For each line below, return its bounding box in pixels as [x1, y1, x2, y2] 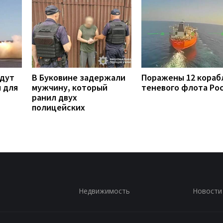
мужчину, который [32, 81, 108, 93]
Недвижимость [78, 186, 130, 196]
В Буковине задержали [32, 71, 125, 83]
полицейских [32, 101, 85, 113]
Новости [192, 186, 222, 196]
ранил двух [32, 91, 77, 103]
